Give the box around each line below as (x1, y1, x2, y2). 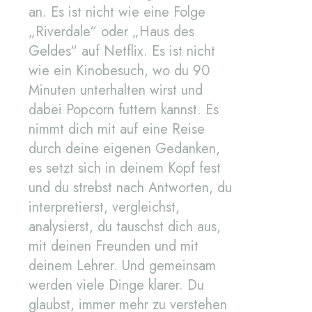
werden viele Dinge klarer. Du (29, 275, 204, 296)
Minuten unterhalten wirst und (29, 80, 203, 101)
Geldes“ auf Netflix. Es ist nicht (29, 41, 215, 62)
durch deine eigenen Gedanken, (29, 139, 220, 159)
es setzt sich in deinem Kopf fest (29, 158, 221, 179)
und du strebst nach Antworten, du (29, 178, 232, 198)
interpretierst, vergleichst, (29, 197, 180, 218)
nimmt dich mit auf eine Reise (29, 119, 205, 140)
